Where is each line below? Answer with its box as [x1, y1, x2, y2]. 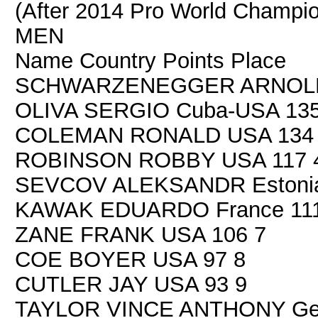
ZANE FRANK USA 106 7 [15, 222, 266, 246]
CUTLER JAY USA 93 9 [15, 272, 247, 296]
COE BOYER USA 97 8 [15, 247, 246, 271]
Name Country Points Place [15, 48, 286, 72]
